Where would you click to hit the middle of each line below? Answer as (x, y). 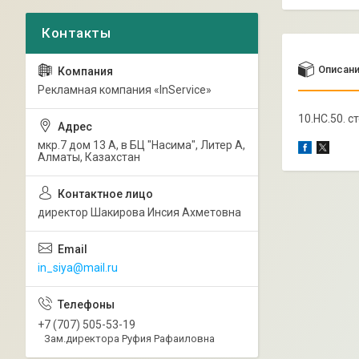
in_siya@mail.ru (78, 268)
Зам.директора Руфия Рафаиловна (129, 338)
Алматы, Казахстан (89, 157)
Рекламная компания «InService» (125, 90)
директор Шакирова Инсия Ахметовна (139, 212)
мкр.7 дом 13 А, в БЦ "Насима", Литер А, (141, 145)
